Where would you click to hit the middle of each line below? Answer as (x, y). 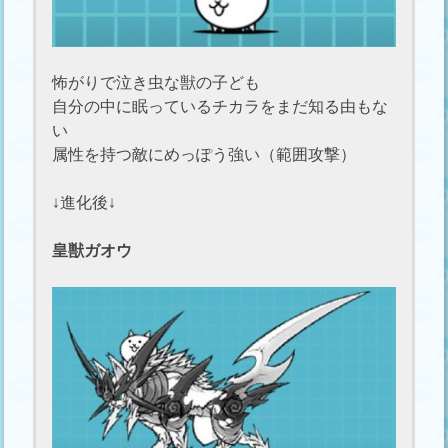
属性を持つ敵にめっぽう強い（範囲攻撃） (204, 154)
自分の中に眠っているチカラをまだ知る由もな (220, 106)
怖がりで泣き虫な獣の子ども (156, 82)
